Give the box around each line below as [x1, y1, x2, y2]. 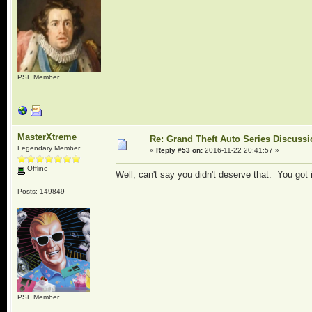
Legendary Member [17, 144, 80, 152]
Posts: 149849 [17, 187, 65, 195]
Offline [24, 164, 48, 172]
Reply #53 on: [155, 146, 203, 154]
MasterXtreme [17, 132, 77, 142]
